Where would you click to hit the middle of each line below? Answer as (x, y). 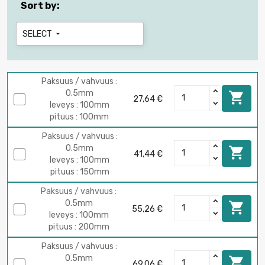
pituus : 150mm (80, 172)
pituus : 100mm (79, 117)
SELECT (38, 34)
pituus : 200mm (79, 227)
